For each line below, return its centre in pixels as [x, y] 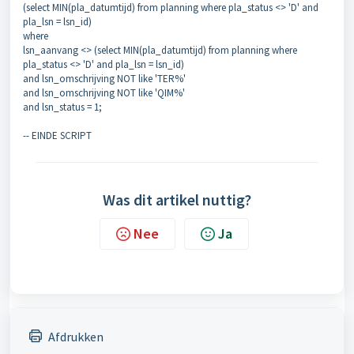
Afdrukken [76, 337]
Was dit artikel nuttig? [177, 200]
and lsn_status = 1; [62, 107]
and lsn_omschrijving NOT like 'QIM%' [105, 93]
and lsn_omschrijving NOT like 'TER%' [105, 79]
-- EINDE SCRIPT [57, 136]
